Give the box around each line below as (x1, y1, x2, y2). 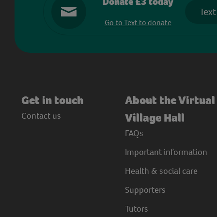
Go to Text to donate (104, 17, 171, 28)
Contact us (21, 110, 61, 121)
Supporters (124, 184, 166, 195)
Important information (124, 146, 207, 157)
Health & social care (124, 165, 198, 176)
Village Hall (124, 111, 185, 124)
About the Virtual (124, 93, 215, 107)
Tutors (124, 203, 148, 214)
